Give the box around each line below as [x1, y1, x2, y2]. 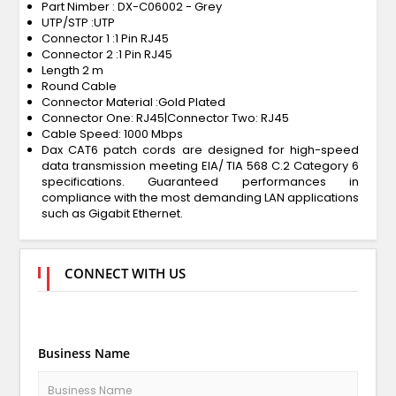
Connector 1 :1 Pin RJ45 [41, 29, 169, 47]
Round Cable [41, 77, 117, 95]
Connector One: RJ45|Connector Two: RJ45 [41, 109, 289, 126]
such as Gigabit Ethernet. [41, 204, 183, 222]
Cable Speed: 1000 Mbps [41, 125, 183, 142]
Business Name [37, 344, 130, 362]
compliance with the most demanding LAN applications [41, 188, 360, 206]
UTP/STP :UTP [41, 13, 115, 31]
